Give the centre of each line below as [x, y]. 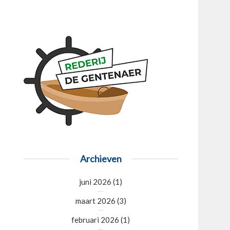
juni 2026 [95, 182]
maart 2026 [95, 201]
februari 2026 [95, 220]
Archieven [101, 159]
